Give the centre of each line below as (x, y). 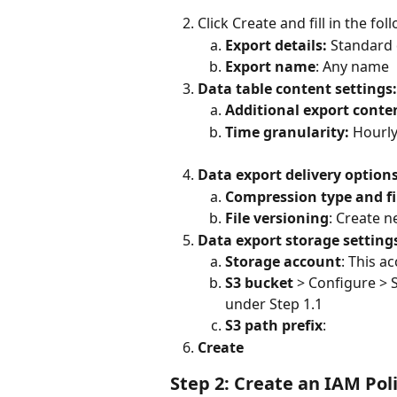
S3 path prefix (274, 326)
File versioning (277, 218)
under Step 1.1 (276, 304)
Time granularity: (289, 132)
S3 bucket (259, 283)
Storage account (283, 261)
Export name (270, 67)
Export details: (276, 45)
